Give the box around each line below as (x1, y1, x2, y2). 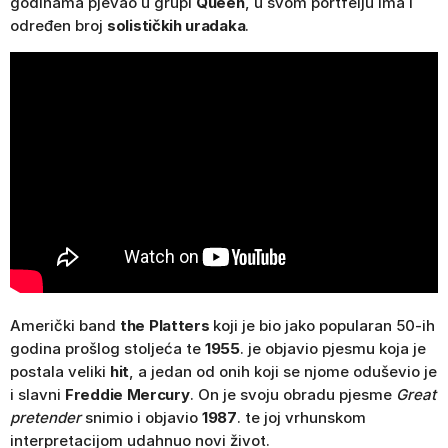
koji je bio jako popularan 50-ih (209, 316, 436, 336)
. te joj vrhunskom (236, 408, 366, 428)
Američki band (10, 316, 120, 336)
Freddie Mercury (65, 385, 190, 405)
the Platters (120, 316, 210, 336)
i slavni (10, 385, 65, 405)
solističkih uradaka (107, 16, 246, 36)
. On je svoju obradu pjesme (189, 385, 396, 405)
